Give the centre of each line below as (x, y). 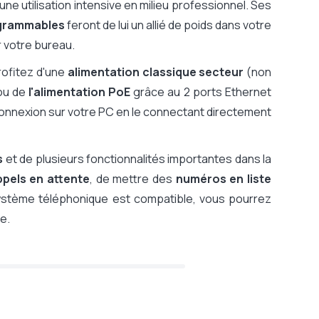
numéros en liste (224, 179)
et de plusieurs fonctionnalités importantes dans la (137, 159)
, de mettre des (133, 179)
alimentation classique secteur (156, 72)
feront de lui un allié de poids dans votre (168, 25)
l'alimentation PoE (79, 92)
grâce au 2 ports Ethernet (201, 92)
